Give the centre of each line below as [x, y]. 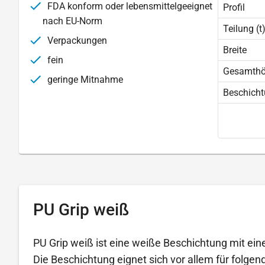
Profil [234, 7]
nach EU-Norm [72, 21]
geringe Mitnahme [84, 79]
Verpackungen [76, 40]
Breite [235, 50]
